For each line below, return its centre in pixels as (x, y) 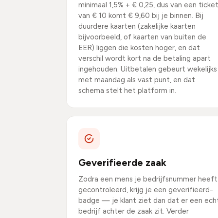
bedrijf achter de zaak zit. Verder (134, 211)
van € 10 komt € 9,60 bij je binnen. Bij (141, 16)
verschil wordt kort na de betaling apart (145, 58)
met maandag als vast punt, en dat (137, 80)
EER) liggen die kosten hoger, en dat (139, 48)
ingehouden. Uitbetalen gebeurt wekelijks (148, 69)
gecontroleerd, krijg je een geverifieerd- (146, 190)
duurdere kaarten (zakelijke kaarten (137, 26)
